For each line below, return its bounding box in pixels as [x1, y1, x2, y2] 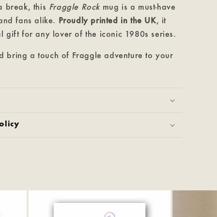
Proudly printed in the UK [58, 15, 156, 25]
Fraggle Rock [48, 1, 100, 12]
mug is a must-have [100, 1, 176, 12]
